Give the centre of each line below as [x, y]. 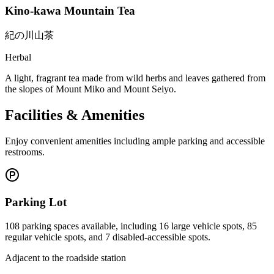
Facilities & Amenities [75, 115]
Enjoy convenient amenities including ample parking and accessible [135, 141]
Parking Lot [36, 202]
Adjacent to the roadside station [65, 257]
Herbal [18, 57]
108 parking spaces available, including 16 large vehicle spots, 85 [131, 226]
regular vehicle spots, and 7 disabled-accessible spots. [108, 237]
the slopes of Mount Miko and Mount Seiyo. [91, 89]
